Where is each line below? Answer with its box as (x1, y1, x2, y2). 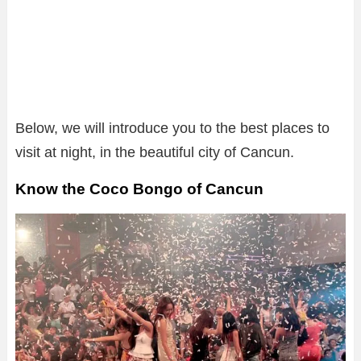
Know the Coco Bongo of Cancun (15, 180, 263, 198)
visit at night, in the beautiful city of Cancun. (15, 144, 294, 161)
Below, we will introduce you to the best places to (15, 120, 330, 137)
